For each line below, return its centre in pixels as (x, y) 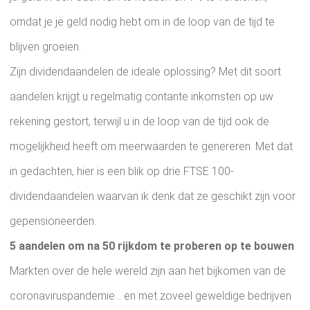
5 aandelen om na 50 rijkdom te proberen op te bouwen (152, 246)
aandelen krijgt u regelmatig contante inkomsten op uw (142, 97)
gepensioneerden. (53, 221)
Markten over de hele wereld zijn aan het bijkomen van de (148, 271)
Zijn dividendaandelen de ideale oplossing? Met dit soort (145, 72)
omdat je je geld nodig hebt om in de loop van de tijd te (142, 22)
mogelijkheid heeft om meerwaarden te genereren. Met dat (151, 147)
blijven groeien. (45, 47)
